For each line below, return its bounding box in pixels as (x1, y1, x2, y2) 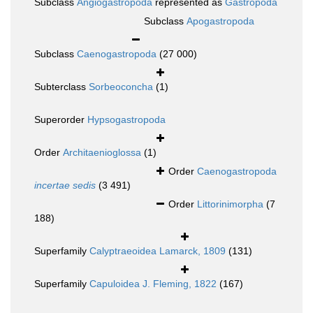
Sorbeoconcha (89, 81, 153, 93)
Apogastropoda (187, 15, 254, 27)
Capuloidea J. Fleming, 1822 (89, 278, 217, 290)
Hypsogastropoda (87, 114, 166, 126)
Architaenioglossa (63, 147, 141, 159)
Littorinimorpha (197, 198, 263, 210)
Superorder (34, 114, 87, 126)
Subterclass (34, 81, 89, 93)
